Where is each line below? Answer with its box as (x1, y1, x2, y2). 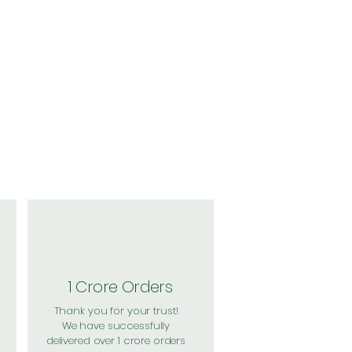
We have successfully (61, 317, 170, 333)
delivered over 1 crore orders (46, 332, 186, 348)
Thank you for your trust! (53, 302, 178, 318)
